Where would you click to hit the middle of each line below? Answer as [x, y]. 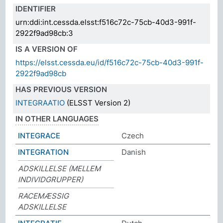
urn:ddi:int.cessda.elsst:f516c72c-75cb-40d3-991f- [106, 22]
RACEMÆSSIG [44, 196]
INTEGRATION [44, 152]
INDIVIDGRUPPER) [51, 179]
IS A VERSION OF [47, 49]
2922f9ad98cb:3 [45, 33]
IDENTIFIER [36, 8]
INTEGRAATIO [40, 103]
